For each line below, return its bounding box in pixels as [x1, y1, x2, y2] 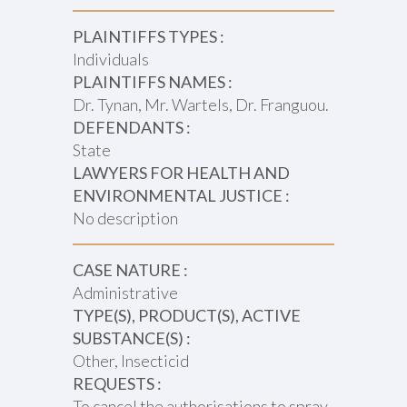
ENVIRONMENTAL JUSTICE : [72, 185, 290, 205]
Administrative [72, 283, 178, 303]
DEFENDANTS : [72, 117, 191, 137]
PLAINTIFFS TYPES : [72, 26, 224, 46]
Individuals [72, 49, 149, 69]
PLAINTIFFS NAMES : [72, 72, 233, 92]
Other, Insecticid [72, 351, 189, 371]
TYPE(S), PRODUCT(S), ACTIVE [72, 305, 301, 325]
